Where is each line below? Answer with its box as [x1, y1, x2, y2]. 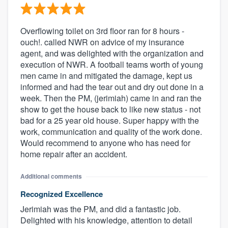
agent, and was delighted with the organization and [20, 47, 204, 60]
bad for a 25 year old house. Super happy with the [20, 115, 199, 127]
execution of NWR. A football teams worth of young [20, 59, 203, 71]
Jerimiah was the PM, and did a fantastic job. [20, 203, 181, 215]
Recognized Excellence [20, 188, 103, 200]
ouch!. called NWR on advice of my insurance [20, 36, 184, 48]
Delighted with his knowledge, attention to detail [20, 214, 192, 226]
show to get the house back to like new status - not [20, 103, 201, 116]
